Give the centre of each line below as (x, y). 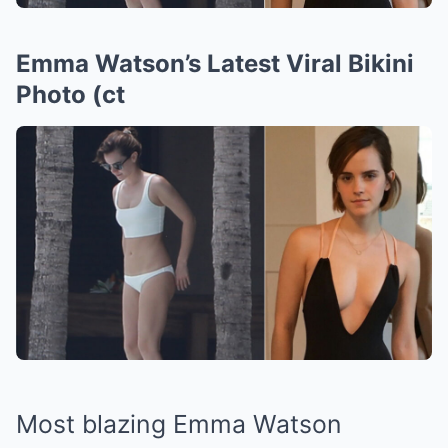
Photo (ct (70, 94)
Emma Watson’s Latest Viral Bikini (215, 63)
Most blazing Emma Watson (179, 424)
